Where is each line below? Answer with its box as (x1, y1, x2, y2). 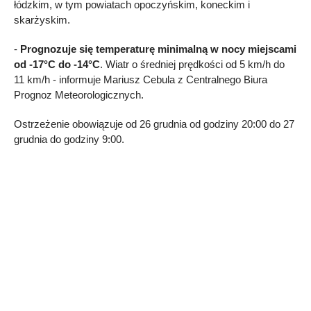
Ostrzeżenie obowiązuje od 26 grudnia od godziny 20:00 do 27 (14, 117, 294, 130)
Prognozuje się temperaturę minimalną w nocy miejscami (20, 42, 296, 55)
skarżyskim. (14, 13, 70, 26)
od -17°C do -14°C (14, 58, 100, 70)
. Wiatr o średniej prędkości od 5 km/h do (100, 58, 285, 70)
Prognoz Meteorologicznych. (14, 88, 144, 101)
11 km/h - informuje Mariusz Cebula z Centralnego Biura (14, 73, 267, 85)
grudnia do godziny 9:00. (14, 133, 124, 145)
